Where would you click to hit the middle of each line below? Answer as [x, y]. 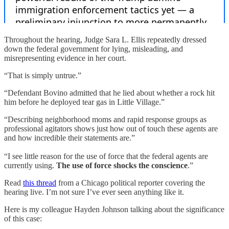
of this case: [23, 218]
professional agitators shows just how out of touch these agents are [111, 128]
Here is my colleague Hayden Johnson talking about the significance [114, 209]
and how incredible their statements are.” [70, 138]
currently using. [30, 165]
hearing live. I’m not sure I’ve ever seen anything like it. [94, 192]
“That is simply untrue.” [43, 75]
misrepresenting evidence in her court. [65, 58]
